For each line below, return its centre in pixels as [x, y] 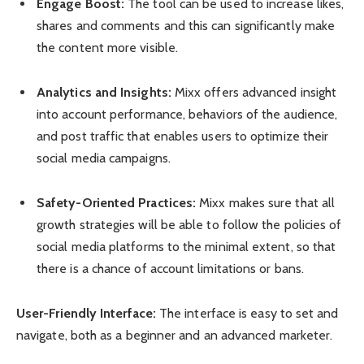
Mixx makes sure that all [266, 203]
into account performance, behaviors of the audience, [187, 114]
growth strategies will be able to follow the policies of [189, 225]
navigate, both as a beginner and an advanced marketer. [175, 336]
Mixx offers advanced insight [254, 92]
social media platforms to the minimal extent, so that [186, 247]
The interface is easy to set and [247, 314]
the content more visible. [108, 47]
